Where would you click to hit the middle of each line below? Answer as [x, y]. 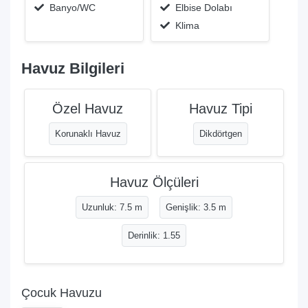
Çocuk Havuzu [62, 293]
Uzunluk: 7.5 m [112, 207]
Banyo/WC [70, 8]
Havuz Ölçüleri [154, 182]
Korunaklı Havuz [88, 134]
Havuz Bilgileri [73, 68]
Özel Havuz [88, 109]
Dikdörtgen [220, 134]
